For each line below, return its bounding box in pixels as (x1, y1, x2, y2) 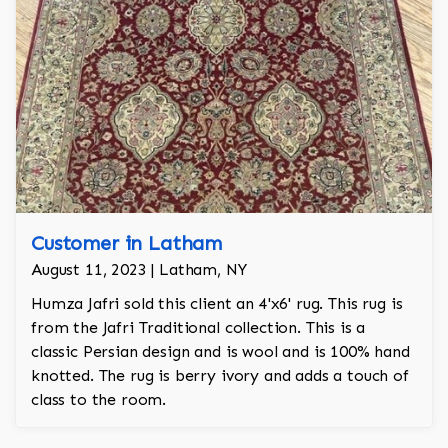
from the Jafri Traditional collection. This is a (31, 318, 366, 338)
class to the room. (31, 390, 167, 410)
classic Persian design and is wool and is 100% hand (31, 342, 410, 362)
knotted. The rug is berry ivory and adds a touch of (31, 366, 409, 386)
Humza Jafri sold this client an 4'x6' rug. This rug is (31, 294, 403, 314)
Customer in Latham (31, 231, 223, 256)
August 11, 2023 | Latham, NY (31, 260, 247, 280)
